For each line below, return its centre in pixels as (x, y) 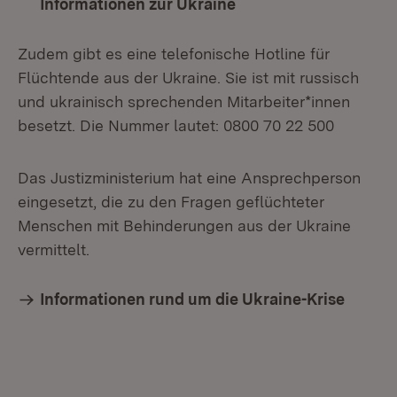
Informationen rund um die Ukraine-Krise (192, 299)
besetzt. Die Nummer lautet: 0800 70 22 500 (176, 125)
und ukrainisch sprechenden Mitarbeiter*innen (184, 101)
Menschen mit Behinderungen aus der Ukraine (184, 226)
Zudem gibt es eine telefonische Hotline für (174, 54)
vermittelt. (56, 249)
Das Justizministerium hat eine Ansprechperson (189, 178)
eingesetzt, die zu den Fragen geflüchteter (171, 202)
